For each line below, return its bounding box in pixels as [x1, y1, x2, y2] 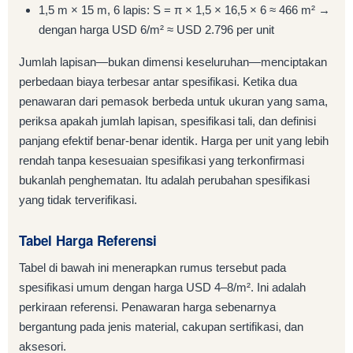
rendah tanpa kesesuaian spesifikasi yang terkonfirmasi [19, 154, 304, 168]
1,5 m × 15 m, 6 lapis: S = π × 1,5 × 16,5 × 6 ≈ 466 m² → [38, 3, 330, 17]
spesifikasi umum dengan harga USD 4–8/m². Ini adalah [19, 281, 306, 295]
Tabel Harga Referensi [19, 231, 157, 251]
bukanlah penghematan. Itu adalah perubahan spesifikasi [19, 173, 310, 188]
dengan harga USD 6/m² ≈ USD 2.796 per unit [38, 23, 274, 37]
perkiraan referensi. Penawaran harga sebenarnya [19, 300, 276, 314]
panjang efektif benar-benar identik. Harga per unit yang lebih [19, 134, 329, 148]
